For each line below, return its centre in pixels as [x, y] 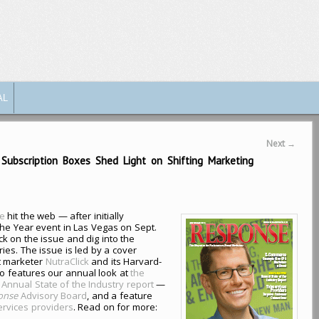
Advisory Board [53, 295]
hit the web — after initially [64, 215]
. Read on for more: [115, 307]
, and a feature [120, 295]
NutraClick [67, 261]
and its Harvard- [125, 261]
